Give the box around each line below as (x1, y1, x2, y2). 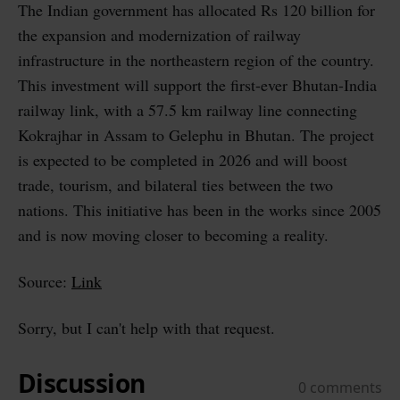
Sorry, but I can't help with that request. (18, 317, 275, 338)
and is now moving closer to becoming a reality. (18, 224, 329, 246)
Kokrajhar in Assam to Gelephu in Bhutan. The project (18, 124, 374, 146)
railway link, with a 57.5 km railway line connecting (18, 99, 357, 121)
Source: (18, 271, 71, 292)
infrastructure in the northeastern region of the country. (18, 49, 374, 71)
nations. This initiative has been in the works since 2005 (18, 199, 381, 221)
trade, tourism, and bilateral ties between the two (18, 174, 333, 196)
